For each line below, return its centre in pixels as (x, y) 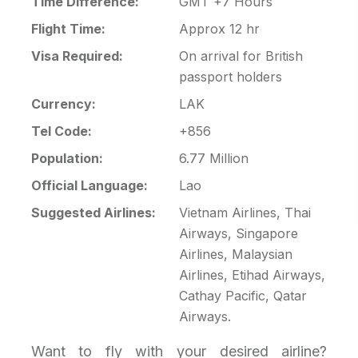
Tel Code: (61, 131)
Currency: (63, 103)
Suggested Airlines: (93, 212)
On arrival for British (241, 56)
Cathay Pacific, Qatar (243, 295)
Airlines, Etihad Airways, (252, 274)
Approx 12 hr (219, 28)
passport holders (230, 76)
